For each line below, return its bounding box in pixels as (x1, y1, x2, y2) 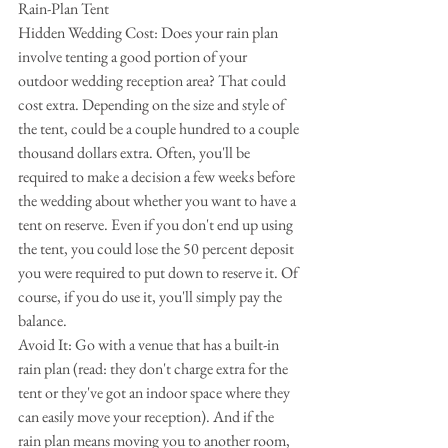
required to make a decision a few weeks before (18, 166, 298, 187)
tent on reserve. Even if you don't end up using (18, 214, 296, 235)
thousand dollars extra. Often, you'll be (18, 142, 253, 163)
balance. (18, 310, 67, 331)
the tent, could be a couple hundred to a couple (18, 118, 302, 139)
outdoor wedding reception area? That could (18, 70, 289, 91)
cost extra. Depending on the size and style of (18, 94, 288, 115)
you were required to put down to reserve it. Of (18, 262, 301, 283)
